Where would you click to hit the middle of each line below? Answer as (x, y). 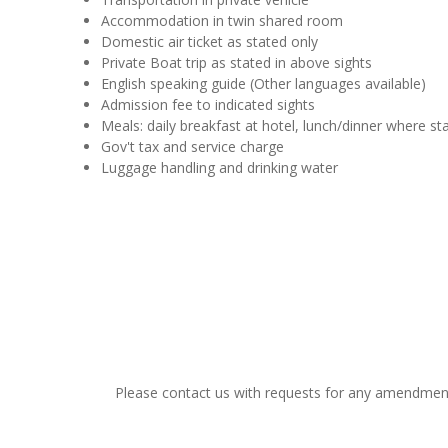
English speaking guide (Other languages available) (264, 83)
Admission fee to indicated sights (208, 104)
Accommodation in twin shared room (222, 20)
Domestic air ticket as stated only (210, 41)
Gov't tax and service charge (193, 146)
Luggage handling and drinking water (220, 167)
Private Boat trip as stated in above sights (237, 62)
